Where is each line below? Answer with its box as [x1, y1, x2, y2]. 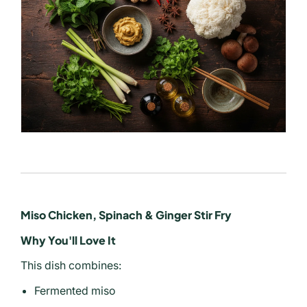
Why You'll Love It [21, 232, 116, 247]
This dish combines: [21, 258, 121, 272]
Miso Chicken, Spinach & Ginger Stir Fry [21, 207, 232, 222]
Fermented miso [34, 283, 116, 297]
